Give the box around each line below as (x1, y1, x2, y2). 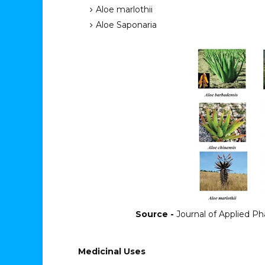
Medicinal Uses (78, 246, 146, 257)
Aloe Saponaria (96, 20, 157, 30)
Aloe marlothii (96, 4, 153, 15)
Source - (135, 209, 174, 219)
